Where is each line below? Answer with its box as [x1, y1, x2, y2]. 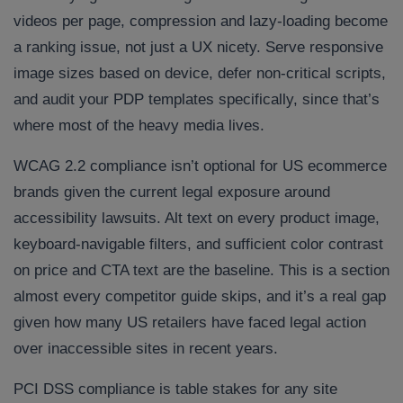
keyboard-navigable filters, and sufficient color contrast [13, 236, 383, 254]
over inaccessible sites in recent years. [13, 340, 278, 358]
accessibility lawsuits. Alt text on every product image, [13, 210, 380, 228]
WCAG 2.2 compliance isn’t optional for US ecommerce [13, 157, 387, 175]
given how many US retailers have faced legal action [13, 314, 366, 332]
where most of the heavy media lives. [13, 117, 264, 135]
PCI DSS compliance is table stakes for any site [13, 381, 337, 399]
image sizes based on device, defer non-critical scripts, [13, 65, 386, 83]
